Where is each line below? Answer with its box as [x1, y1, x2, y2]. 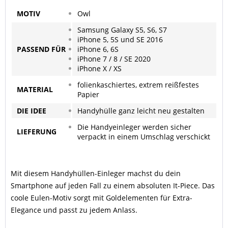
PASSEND [17, 44, 49, 54]
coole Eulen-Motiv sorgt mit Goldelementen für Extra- [11, 193, 192, 203]
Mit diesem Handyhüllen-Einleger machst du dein [11, 168, 181, 178]
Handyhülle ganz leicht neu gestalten [77, 106, 205, 116]
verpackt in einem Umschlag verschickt [77, 132, 210, 141]
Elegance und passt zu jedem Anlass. [11, 205, 137, 215]
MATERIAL [17, 84, 53, 94]
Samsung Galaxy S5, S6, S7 [77, 25, 167, 35]
